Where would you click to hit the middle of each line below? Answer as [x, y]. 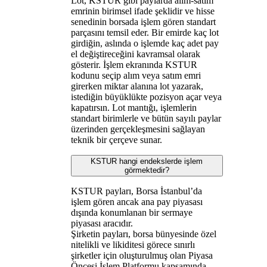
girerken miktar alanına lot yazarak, [137, 86]
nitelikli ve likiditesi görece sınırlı [133, 244]
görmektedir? [147, 170]
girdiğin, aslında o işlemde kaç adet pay [145, 43]
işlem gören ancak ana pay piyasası [136, 201]
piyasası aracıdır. [102, 223]
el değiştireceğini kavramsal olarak [135, 54]
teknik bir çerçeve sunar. [116, 139]
